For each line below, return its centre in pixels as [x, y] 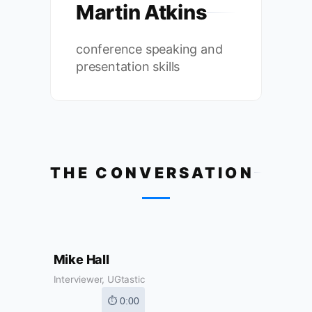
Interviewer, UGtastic [99, 280]
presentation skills [128, 66]
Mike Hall [81, 260]
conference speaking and [149, 49]
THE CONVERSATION [153, 172]
